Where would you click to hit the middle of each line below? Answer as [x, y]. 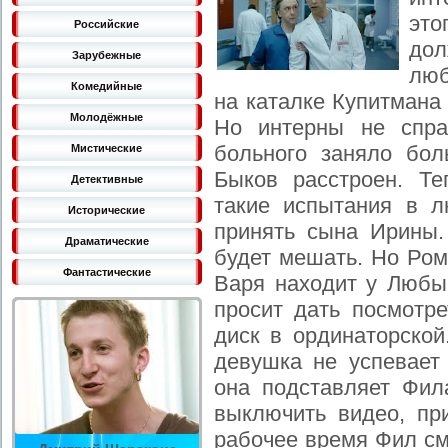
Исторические [107, 210]
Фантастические [106, 272]
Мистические [107, 148]
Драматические [106, 241]
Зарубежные [107, 55]
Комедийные [107, 86]
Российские [107, 24]
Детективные [106, 179]
